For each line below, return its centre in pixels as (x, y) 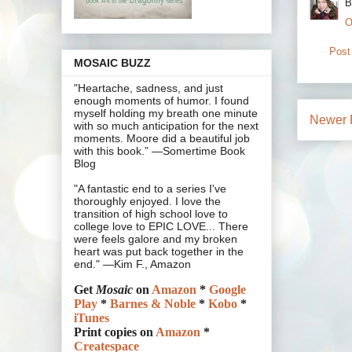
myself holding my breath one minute (166, 114)
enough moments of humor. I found (161, 101)
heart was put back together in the (159, 252)
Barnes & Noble (153, 304)
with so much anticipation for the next (166, 126)
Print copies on (115, 332)
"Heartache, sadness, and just (148, 88)
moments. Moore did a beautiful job (162, 139)
